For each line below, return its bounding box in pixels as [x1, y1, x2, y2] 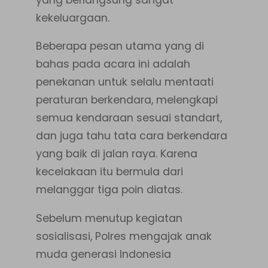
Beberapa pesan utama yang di [36, 39, 204, 54]
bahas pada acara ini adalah [36, 57, 190, 72]
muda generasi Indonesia [36, 246, 171, 261]
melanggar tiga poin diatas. [36, 182, 182, 197]
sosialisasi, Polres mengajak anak [36, 229, 212, 243]
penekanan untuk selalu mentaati [36, 75, 214, 90]
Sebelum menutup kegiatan [36, 211, 182, 226]
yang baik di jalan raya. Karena [36, 147, 197, 162]
